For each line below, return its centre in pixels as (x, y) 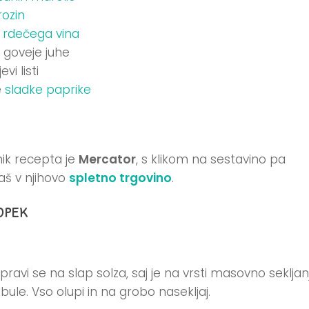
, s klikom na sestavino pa (211, 160)
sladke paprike (48, 90)
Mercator (107, 160)
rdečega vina (41, 34)
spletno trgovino (120, 178)
